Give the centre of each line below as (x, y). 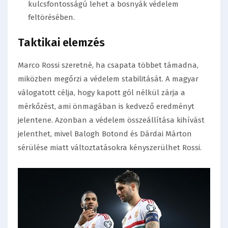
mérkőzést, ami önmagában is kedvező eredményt (106, 106)
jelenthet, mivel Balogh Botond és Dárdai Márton (105, 134)
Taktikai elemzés (61, 42)
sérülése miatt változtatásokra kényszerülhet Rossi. (110, 147)
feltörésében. (51, 18)
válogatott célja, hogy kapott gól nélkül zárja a (102, 92)
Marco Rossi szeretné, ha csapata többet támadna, (108, 65)
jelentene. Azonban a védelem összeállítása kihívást (111, 120)
